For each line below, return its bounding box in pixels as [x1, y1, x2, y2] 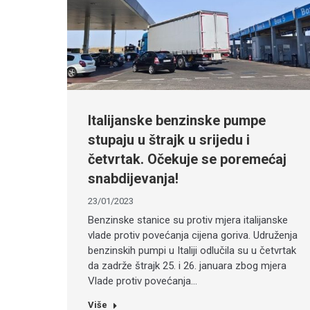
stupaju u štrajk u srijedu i [88, 131, 250, 148]
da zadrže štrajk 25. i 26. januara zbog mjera [88, 259, 286, 272]
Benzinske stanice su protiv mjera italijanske [88, 213, 288, 226]
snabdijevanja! [88, 170, 179, 187]
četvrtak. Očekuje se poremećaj [88, 150, 286, 167]
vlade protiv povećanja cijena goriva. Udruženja [88, 228, 298, 241]
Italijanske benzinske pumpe [88, 111, 266, 129]
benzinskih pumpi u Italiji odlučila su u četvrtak [88, 244, 296, 257]
